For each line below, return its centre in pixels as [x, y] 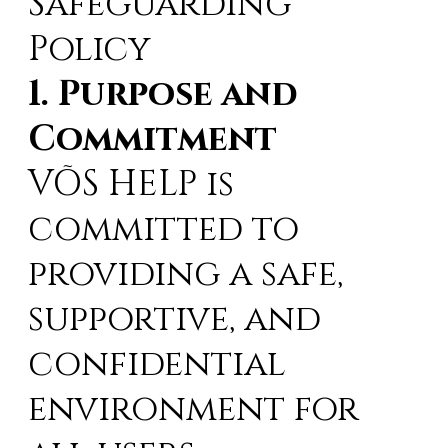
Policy [89, 49]
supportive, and [175, 319]
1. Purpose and [163, 94]
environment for [194, 409]
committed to [164, 229]
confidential [157, 364]
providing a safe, [186, 274]
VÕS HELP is [131, 184]
